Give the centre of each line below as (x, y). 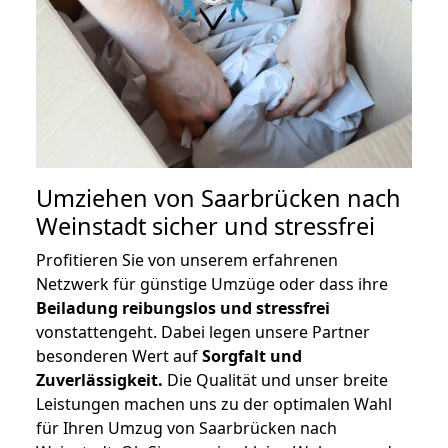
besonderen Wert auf (119, 356)
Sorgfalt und (252, 356)
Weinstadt (91, 226)
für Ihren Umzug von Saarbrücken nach (186, 428)
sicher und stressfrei (260, 226)
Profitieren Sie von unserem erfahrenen (187, 260)
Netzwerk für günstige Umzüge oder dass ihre (212, 284)
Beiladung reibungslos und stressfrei (183, 308)
